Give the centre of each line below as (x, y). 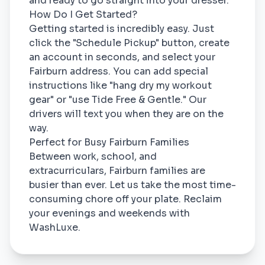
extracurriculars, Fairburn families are (117, 171)
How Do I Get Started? (83, 14)
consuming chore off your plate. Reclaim (125, 199)
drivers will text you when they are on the (126, 114)
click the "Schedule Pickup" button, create (129, 43)
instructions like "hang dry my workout (120, 85)
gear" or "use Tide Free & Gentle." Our (118, 100)
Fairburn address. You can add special (119, 71)
